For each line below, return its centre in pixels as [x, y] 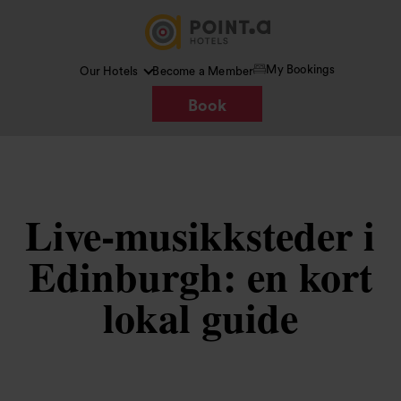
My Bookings [301, 69]
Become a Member [203, 71]
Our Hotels [109, 71]
